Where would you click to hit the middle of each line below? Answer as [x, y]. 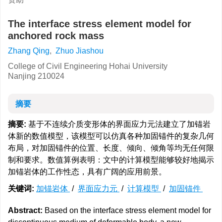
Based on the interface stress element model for [127, 210]
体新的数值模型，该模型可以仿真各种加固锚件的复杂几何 [111, 136]
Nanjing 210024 [36, 76]
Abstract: [25, 210]
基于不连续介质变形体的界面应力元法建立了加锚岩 [118, 124]
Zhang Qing [29, 51]
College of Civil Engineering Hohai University [88, 66]
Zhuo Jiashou [80, 51]
